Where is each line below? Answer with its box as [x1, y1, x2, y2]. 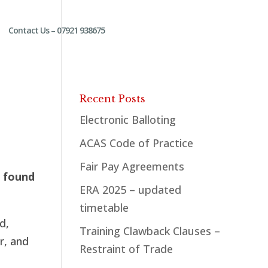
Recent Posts [80, 93, 145, 105]
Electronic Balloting [80, 112, 176, 127]
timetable [80, 200, 129, 215]
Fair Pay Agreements [80, 159, 184, 173]
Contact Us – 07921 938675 [8, 25, 105, 36]
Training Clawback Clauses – [80, 224, 220, 238]
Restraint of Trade [80, 242, 173, 256]
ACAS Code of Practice [80, 136, 193, 150]
